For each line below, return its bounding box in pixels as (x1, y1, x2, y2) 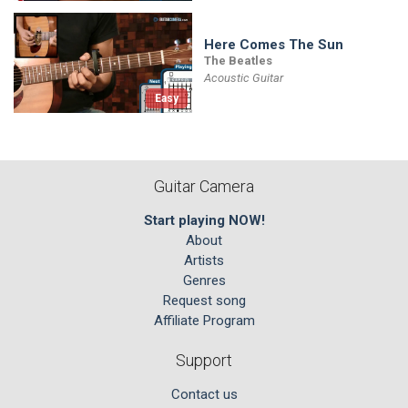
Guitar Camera (154, 176, 254, 196)
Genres (182, 271, 226, 289)
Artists (184, 251, 224, 269)
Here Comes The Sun (204, 36, 343, 54)
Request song (162, 291, 246, 309)
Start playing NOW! (143, 211, 265, 229)
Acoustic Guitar (204, 71, 283, 86)
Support (176, 351, 232, 371)
